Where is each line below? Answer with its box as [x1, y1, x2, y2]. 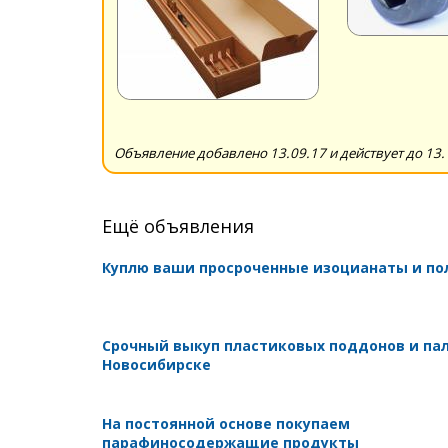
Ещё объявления [102, 213, 254, 238]
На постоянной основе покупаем [102, 413, 350, 433]
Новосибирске [102, 354, 211, 374]
